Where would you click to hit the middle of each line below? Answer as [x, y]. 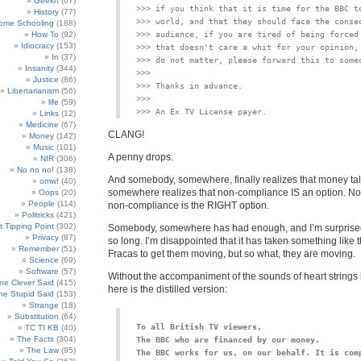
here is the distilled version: [168, 289]
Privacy [46, 237]
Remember [39, 249]
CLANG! [126, 135]
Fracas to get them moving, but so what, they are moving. [232, 254]
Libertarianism [33, 91]
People [41, 203]
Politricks [38, 215]
